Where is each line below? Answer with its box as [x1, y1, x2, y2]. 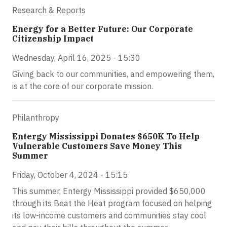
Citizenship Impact [12, 33, 94, 44]
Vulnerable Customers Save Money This [12, 141, 182, 151]
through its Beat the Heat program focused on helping [12, 198, 212, 208]
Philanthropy [12, 112, 59, 123]
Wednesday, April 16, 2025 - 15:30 [12, 53, 140, 63]
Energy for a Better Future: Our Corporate [12, 24, 193, 34]
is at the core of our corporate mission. [12, 81, 153, 91]
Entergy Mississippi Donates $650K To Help [12, 131, 200, 141]
